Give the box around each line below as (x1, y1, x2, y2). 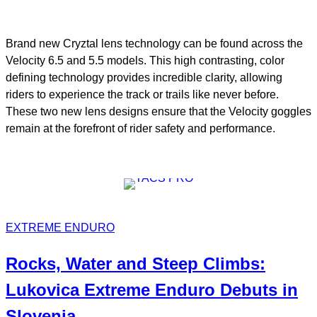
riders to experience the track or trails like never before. (6, 88, 279, 101)
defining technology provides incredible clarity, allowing (6, 71, 282, 84)
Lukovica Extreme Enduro (6, 279, 215, 299)
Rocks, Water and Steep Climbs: (6, 253, 265, 273)
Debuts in (215, 279, 298, 299)
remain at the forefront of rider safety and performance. (6, 122, 275, 135)
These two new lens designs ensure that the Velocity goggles (6, 105, 311, 118)
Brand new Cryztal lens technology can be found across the (6, 38, 303, 50)
